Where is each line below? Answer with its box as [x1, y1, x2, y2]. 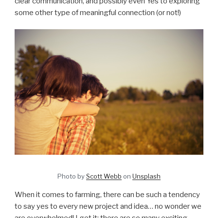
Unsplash [132, 172, 161, 181]
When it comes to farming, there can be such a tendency [15, 190, 200, 200]
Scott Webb [86, 172, 122, 181]
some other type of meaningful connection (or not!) [15, 8, 182, 17]
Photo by [57, 172, 86, 181]
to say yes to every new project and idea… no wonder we [15, 202, 201, 211]
